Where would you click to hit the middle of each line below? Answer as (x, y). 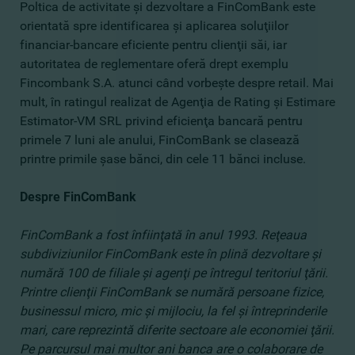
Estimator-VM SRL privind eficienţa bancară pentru (161, 121)
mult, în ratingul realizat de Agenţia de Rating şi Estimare (177, 102)
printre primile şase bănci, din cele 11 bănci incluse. (163, 159)
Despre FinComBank (78, 197)
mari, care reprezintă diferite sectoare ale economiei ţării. (177, 330)
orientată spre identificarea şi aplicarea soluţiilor (154, 26)
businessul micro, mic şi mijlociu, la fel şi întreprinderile (173, 311)
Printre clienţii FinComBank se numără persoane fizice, (172, 292)
